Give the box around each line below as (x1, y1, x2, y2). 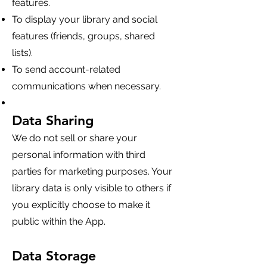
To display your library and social (12, 14, 157, 25)
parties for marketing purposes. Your (12, 166, 172, 177)
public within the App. (12, 216, 105, 227)
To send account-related (12, 64, 120, 75)
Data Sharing (12, 112, 94, 129)
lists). (12, 47, 33, 58)
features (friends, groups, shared (12, 30, 155, 42)
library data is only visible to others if (12, 182, 171, 194)
